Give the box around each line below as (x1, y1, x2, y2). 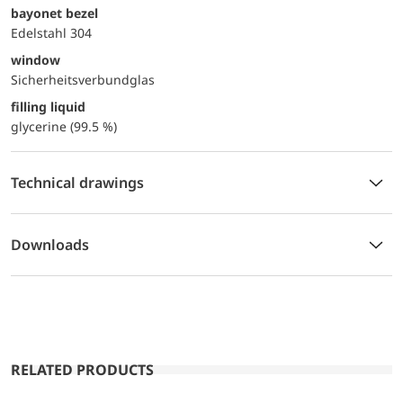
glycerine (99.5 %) (11, 117, 117, 135)
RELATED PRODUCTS (11, 359, 154, 380)
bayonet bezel (11, 4, 98, 22)
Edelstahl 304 (11, 23, 92, 41)
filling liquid (11, 97, 85, 115)
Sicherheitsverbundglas (11, 70, 155, 88)
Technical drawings (11, 172, 144, 193)
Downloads (11, 234, 89, 255)
